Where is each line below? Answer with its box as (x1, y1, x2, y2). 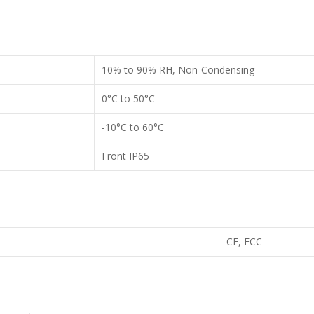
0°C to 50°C (102, 92, 155, 105)
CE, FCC (226, 235, 262, 248)
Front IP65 (102, 149, 149, 163)
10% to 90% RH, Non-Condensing (102, 63, 254, 76)
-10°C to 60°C (102, 121, 164, 134)
